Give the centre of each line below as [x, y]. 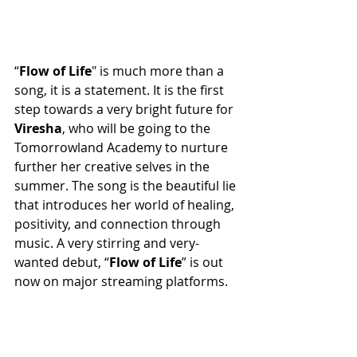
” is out [204, 262]
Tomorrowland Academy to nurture [123, 147]
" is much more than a [159, 71]
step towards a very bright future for [126, 109]
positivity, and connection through [119, 224]
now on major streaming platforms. [121, 281]
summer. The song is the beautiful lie [127, 186]
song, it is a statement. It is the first [121, 90]
